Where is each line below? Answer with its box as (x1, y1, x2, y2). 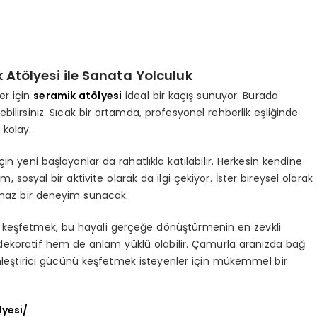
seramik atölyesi (33, 88, 122, 103)
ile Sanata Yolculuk (59, 67, 192, 85)
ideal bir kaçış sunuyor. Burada (122, 88, 279, 103)
